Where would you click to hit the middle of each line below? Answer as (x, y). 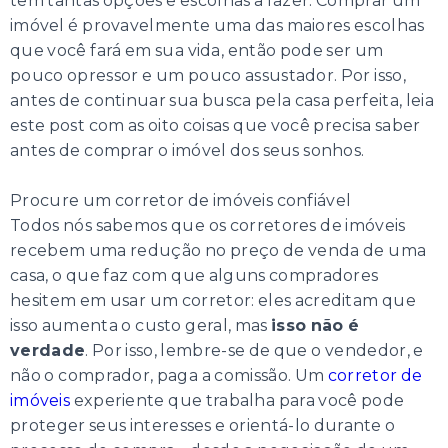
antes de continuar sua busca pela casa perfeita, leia (222, 101)
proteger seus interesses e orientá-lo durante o (203, 426)
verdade (48, 351)
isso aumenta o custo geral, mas (141, 326)
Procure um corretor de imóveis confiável (181, 201)
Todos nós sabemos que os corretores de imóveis (208, 226)
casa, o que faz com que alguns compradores (194, 276)
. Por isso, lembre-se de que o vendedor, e (254, 351)
